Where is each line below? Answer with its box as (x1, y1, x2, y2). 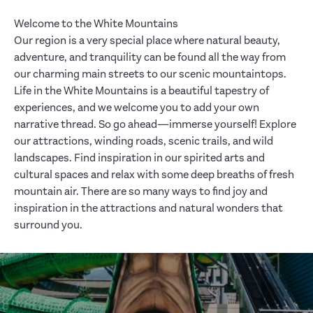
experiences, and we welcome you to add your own (14, 101, 259, 115)
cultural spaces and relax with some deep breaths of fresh (14, 168, 294, 182)
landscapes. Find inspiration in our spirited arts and (14, 152, 265, 165)
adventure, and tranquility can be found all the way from (14, 51, 286, 64)
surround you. (14, 219, 82, 232)
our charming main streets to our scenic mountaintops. (14, 68, 286, 81)
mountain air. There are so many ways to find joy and (14, 185, 268, 198)
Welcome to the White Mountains (14, 17, 178, 31)
